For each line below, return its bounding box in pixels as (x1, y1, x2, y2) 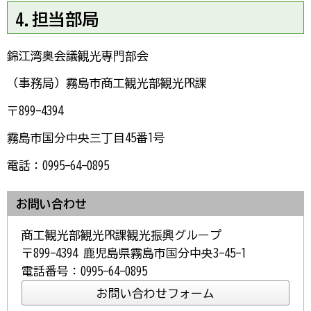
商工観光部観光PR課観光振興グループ (22, 229, 221, 242)
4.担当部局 (15, 10, 99, 28)
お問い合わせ (16, 198, 87, 210)
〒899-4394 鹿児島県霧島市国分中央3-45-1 (22, 247, 246, 260)
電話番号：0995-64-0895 (22, 265, 147, 278)
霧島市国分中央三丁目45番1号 (7, 132, 165, 144)
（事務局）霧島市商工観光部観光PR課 (7, 77, 207, 90)
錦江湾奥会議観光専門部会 (7, 49, 149, 62)
